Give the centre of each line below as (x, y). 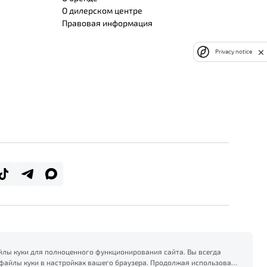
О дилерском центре (102, 10)
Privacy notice (234, 52)
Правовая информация (107, 23)
